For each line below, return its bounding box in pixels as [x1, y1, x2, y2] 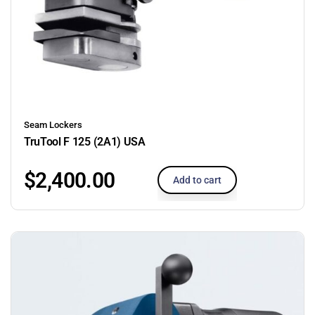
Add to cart [173, 174, 221, 186]
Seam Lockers [24, 119, 82, 130]
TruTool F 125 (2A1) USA [24, 134, 146, 148]
